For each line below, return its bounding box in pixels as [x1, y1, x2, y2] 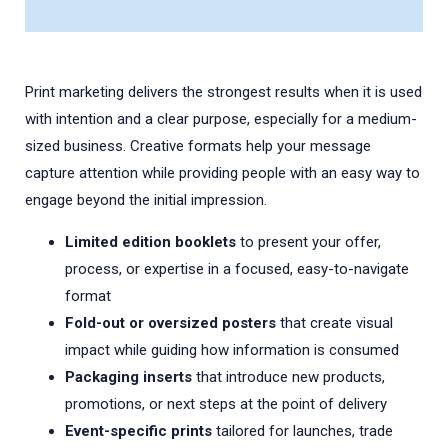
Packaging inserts [65, 367, 192, 386]
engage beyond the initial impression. [25, 190, 267, 209]
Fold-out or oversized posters [65, 313, 276, 332]
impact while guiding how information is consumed [65, 340, 399, 359]
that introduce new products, [192, 367, 385, 386]
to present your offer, [236, 232, 381, 251]
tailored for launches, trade [212, 421, 393, 440]
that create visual [276, 313, 393, 332]
